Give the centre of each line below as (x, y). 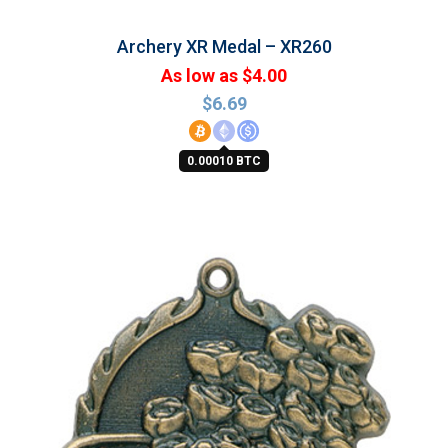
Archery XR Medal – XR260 (224, 46)
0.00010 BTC (224, 161)
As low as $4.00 (224, 75)
